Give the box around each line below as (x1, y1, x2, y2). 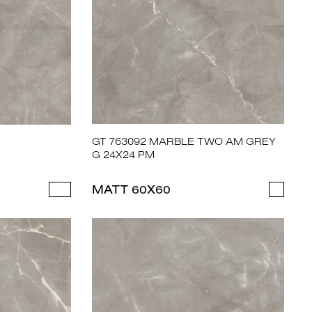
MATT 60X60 (92, 182, 171, 197)
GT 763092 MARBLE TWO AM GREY (92, 134, 276, 148)
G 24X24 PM (92, 148, 155, 162)
